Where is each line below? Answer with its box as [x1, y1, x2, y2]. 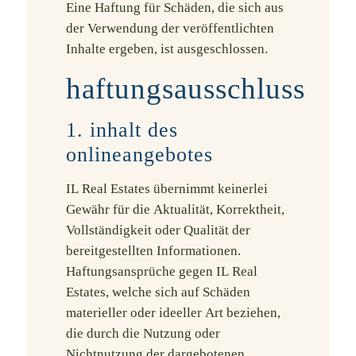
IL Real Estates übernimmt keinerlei [66, 181, 268, 196]
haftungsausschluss [66, 72, 305, 105]
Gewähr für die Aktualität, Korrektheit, [66, 202, 284, 217]
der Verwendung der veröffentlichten [66, 21, 274, 36]
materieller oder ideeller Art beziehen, [66, 305, 281, 320]
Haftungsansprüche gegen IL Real [66, 264, 257, 279]
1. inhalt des [66, 118, 178, 141]
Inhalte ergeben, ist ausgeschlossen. [66, 41, 268, 56]
